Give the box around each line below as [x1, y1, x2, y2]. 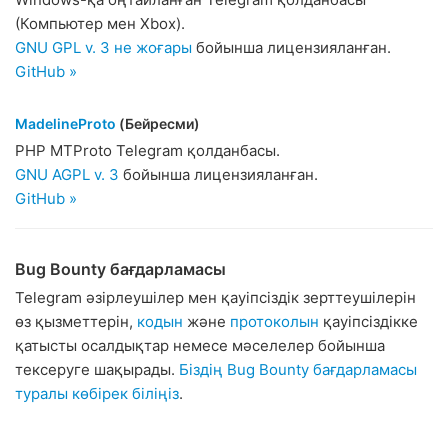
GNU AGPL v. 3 [15, 165, 119, 184]
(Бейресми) [116, 115, 200, 132]
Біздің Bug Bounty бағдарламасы [179, 360, 417, 379]
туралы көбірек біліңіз [15, 384, 179, 403]
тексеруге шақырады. [15, 360, 179, 379]
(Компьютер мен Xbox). [15, 14, 185, 33]
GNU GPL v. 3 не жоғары [15, 38, 192, 57]
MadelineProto [15, 115, 116, 132]
